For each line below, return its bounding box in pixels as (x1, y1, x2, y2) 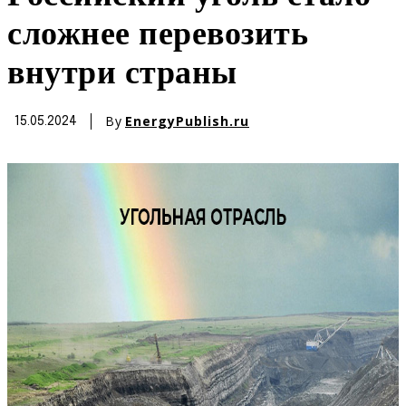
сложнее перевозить (7, 19, 308, 53)
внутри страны (7, 58, 237, 92)
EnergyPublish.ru (125, 112, 249, 130)
